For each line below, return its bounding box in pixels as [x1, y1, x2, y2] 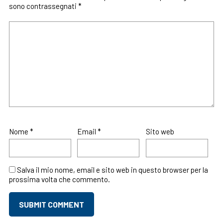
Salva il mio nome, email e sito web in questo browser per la [16, 165, 208, 174]
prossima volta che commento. [8, 175, 110, 184]
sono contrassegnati [8, 1, 78, 10]
